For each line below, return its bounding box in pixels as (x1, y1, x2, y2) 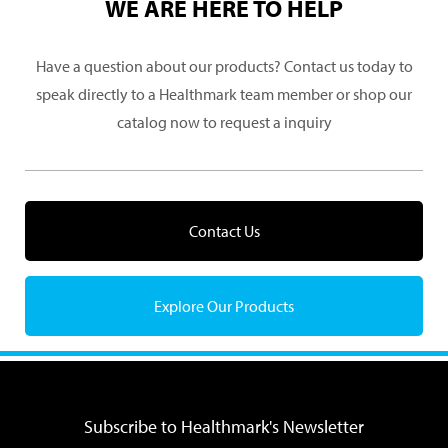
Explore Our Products (154, 296, 294, 316)
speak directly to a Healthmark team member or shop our (36, 84, 412, 104)
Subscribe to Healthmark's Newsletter (84, 415, 364, 438)
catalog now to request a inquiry (116, 112, 332, 132)
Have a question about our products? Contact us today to (35, 56, 413, 76)
